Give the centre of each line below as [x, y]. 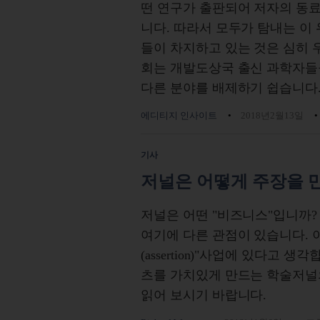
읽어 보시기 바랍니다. [204, 295]
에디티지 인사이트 [179, 115]
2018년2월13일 [272, 115]
